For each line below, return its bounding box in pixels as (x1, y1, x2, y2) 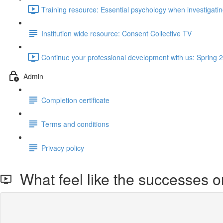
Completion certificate (41, 95, 110, 105)
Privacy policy (41, 142, 84, 153)
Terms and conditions (41, 118, 109, 129)
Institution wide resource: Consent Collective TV (41, 28, 192, 38)
